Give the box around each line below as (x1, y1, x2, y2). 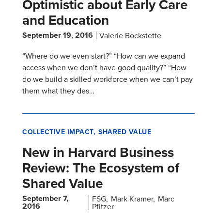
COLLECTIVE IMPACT (22, 127, 93, 137)
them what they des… (22, 85, 94, 96)
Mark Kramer (111, 193, 154, 204)
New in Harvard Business (22, 142, 174, 162)
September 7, (22, 193, 68, 204)
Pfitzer (92, 201, 114, 212)
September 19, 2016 (22, 30, 93, 41)
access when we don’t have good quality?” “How (22, 62, 186, 73)
